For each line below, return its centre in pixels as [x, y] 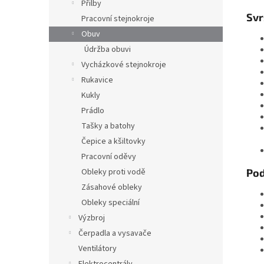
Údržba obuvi [108, 50]
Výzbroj [92, 218]
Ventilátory [98, 249]
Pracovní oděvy [109, 157]
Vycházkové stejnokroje [124, 65]
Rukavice [97, 80]
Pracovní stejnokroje [118, 19]
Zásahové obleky [112, 188]
